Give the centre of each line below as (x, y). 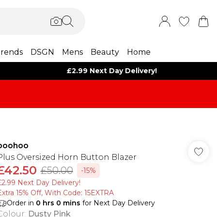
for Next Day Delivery (117, 203)
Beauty (105, 52)
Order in (21, 203)
